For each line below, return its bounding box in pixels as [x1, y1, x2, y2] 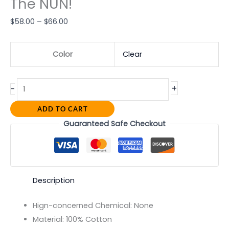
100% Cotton [65, 214, 112, 225]
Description [32, 175, 75, 186]
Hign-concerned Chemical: [32, 200, 134, 211]
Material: [32, 214, 66, 225]
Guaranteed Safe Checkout [63, 119, 166, 129]
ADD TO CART [37, 105, 88, 113]
